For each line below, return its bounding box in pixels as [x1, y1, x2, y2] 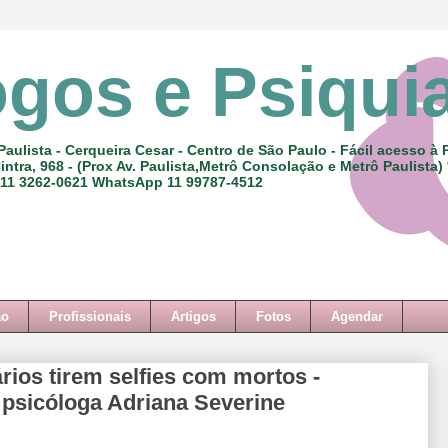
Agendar [330, 308, 383, 324]
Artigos [170, 308, 216, 324]
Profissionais [48, 308, 131, 324]
